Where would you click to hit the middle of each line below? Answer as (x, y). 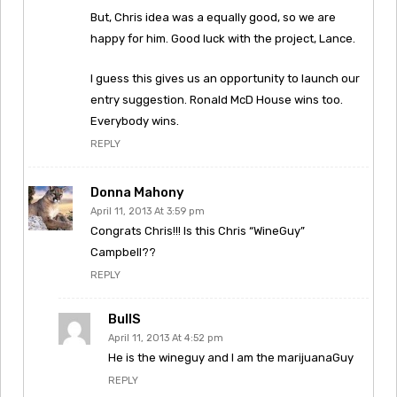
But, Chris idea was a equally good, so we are (213, 17)
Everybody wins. (135, 121)
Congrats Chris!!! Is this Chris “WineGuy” (198, 230)
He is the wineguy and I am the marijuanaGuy (231, 357)
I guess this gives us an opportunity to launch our (225, 78)
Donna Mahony (137, 192)
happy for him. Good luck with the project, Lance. (223, 38)
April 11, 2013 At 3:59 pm (148, 211)
